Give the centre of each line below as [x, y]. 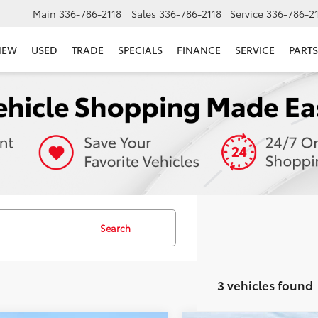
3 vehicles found [265, 285]
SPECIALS [140, 50]
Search [115, 228]
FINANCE [199, 50]
